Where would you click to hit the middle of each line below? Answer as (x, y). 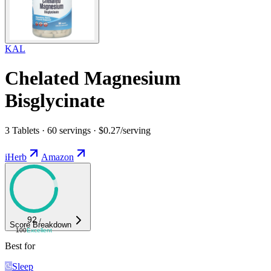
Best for (20, 246)
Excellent (39, 230)
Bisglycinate (55, 101)
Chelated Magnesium (93, 78)
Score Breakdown (41, 224)
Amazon (57, 157)
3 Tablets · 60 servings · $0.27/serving (78, 130)
